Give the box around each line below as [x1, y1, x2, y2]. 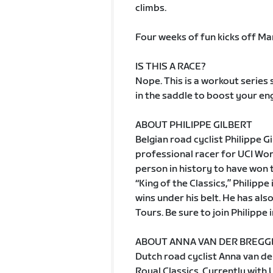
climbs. [135, 2, 166, 14]
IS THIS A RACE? [135, 61, 206, 73]
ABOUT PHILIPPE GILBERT [135, 119, 252, 131]
